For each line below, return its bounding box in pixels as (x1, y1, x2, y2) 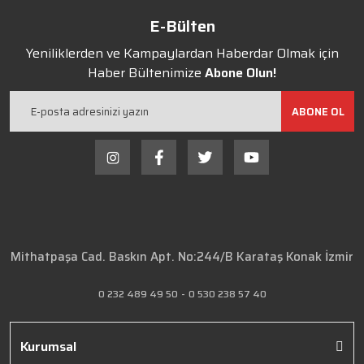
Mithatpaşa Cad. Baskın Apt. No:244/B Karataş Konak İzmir (11, 247, 353, 266)
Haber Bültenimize (88, 63, 205, 83)
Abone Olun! (205, 63, 276, 83)
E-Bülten (149, 13, 215, 39)
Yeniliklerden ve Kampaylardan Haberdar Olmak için (25, 43, 339, 63)
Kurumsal (20, 336, 76, 357)
